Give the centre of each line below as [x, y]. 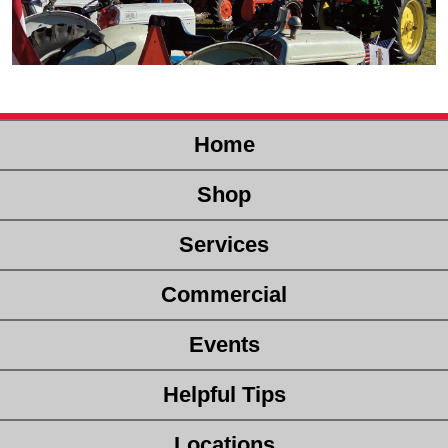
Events [224, 345]
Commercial [224, 295]
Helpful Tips [224, 395]
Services [224, 245]
